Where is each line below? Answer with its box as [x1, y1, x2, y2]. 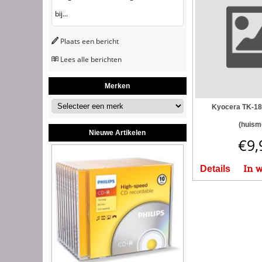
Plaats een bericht [60, 36, 119, 47]
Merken [105, 82, 130, 91]
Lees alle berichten [60, 54, 122, 65]
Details [199, 163, 230, 174]
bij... [55, 9, 68, 19]
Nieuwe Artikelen [89, 129, 146, 137]
